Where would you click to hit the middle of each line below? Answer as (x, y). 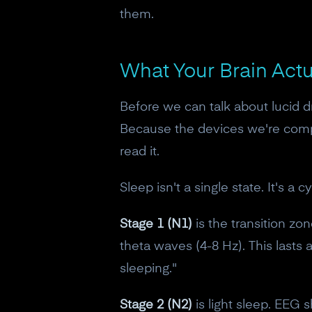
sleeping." (148, 269)
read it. (140, 152)
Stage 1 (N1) (156, 224)
